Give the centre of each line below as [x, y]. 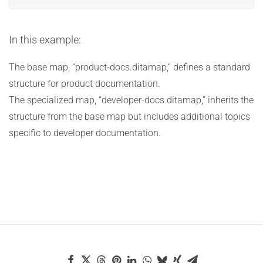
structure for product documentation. [85, 84]
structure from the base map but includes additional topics [129, 117]
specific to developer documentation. [85, 133]
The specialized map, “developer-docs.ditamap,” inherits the [131, 100]
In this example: [45, 40]
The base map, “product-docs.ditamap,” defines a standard [129, 67]
